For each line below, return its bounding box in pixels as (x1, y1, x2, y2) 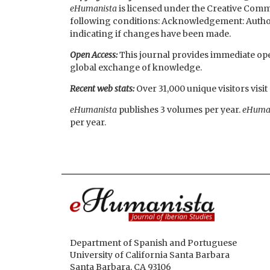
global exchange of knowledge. (70, 62, 202, 74)
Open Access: (70, 49, 119, 61)
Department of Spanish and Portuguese (70, 237, 237, 248)
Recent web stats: (70, 83, 136, 95)
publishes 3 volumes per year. (117, 104, 242, 116)
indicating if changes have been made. (70, 28, 231, 40)
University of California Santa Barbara (70, 249, 230, 260)
